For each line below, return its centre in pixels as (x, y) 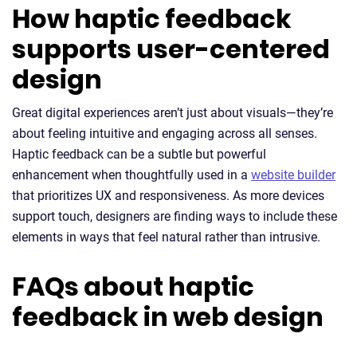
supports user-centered (171, 49)
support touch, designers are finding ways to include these (175, 216)
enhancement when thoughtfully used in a (131, 175)
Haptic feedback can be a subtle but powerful (139, 154)
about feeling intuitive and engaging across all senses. (165, 133)
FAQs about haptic (133, 286)
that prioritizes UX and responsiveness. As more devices (168, 196)
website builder (293, 175)
